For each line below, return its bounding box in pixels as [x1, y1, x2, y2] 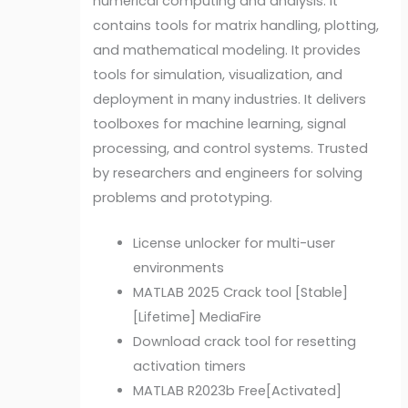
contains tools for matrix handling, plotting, [93, 15, 380, 35]
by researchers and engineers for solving [93, 163, 363, 182]
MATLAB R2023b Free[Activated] [133, 382, 342, 401]
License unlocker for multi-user [133, 234, 336, 253]
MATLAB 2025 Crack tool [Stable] [133, 283, 349, 302]
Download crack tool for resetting [133, 332, 357, 352]
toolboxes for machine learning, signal [93, 114, 347, 133]
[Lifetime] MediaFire [133, 308, 262, 327]
